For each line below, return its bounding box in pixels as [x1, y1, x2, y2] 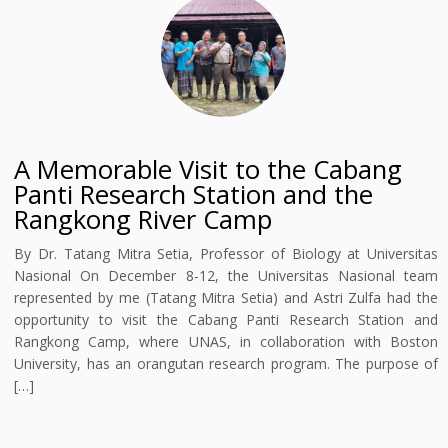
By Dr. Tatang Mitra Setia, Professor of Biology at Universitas [14, 244, 438, 263]
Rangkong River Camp [14, 202, 273, 237]
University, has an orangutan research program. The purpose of [14, 354, 438, 373]
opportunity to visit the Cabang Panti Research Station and [14, 310, 438, 329]
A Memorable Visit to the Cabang [14, 152, 403, 187]
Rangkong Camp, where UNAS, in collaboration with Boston [14, 332, 438, 351]
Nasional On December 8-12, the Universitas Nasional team [14, 266, 438, 285]
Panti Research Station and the [14, 177, 374, 212]
